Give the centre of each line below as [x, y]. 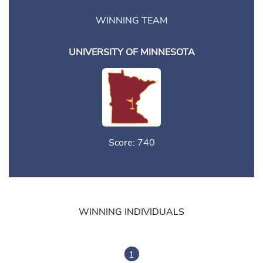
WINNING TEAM [131, 21]
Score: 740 [131, 143]
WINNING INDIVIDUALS [131, 212]
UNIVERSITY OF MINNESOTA [131, 53]
